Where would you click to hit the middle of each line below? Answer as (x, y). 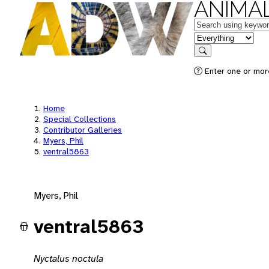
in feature (213, 37)
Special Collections (80, 119)
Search (214, 59)
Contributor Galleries (83, 130)
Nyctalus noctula (68, 258)
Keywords (214, 24)
